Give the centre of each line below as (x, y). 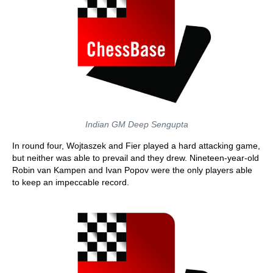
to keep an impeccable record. (71, 182)
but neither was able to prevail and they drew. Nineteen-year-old (136, 158)
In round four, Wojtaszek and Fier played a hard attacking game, (136, 146)
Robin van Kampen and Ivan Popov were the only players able (132, 170)
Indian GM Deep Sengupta (136, 124)
